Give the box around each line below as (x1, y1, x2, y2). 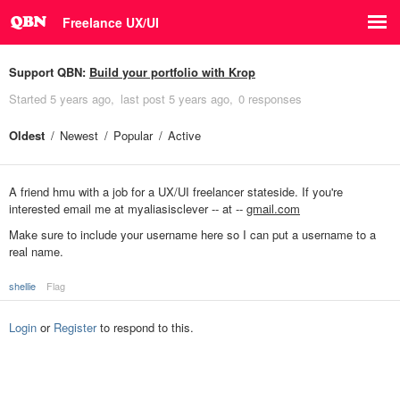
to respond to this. (96, 319, 194, 336)
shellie (9, 279, 36, 294)
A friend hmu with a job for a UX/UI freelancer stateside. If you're (9, 183, 343, 200)
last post (120, 90, 169, 107)
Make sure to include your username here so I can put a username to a (9, 226, 376, 244)
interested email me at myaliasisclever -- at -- (9, 200, 246, 217)
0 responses (238, 90, 302, 107)
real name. (9, 243, 63, 261)
